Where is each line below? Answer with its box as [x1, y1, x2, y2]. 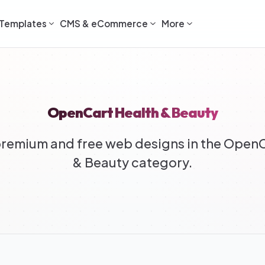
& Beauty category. [73, 154, 192, 170]
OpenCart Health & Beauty [47, 104, 218, 121]
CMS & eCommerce [60, 18, 148, 29]
